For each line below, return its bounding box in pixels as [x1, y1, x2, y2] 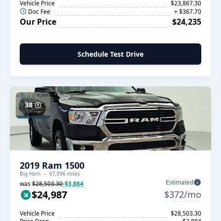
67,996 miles [49, 170, 80, 177]
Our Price [20, 16, 56, 27]
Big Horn [20, 170, 40, 177]
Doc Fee [27, 7, 50, 16]
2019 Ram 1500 [20, 159, 84, 171]
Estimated [166, 178, 193, 186]
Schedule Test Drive [77, 49, 144, 59]
